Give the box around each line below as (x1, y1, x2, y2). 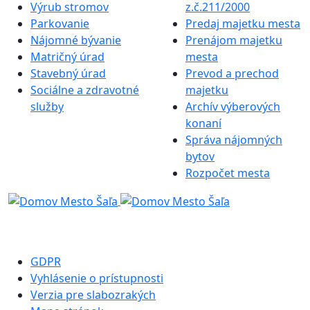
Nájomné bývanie (30, 32, 121, 48)
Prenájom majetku (185, 32, 282, 48)
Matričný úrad (30, 48, 104, 64)
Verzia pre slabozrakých (30, 286, 156, 302)
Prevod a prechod (185, 65, 279, 81)
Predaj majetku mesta (185, 15, 300, 31)
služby (30, 98, 64, 114)
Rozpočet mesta (185, 165, 270, 181)
